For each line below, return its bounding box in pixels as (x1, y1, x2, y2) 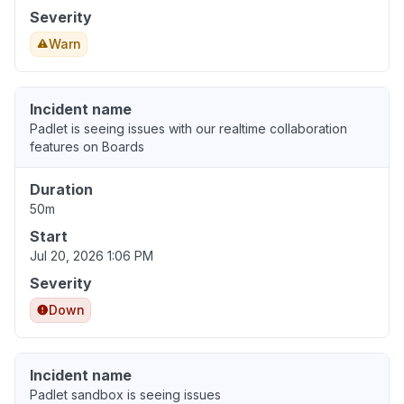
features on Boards (30, 139, 144, 155)
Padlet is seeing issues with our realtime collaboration (30, 121, 347, 137)
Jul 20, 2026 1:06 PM (30, 248, 153, 264)
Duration (30, 180, 93, 199)
